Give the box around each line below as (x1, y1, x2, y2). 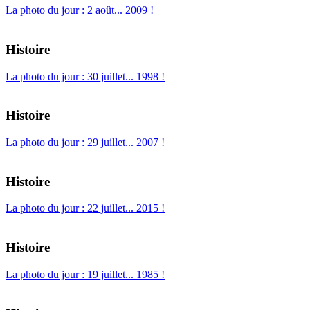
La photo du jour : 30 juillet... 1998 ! (6, 70, 165, 82)
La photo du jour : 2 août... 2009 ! (6, 4, 154, 17)
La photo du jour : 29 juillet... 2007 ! (6, 136, 165, 148)
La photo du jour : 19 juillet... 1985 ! (6, 268, 165, 280)
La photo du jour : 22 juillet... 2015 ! (6, 202, 165, 215)
